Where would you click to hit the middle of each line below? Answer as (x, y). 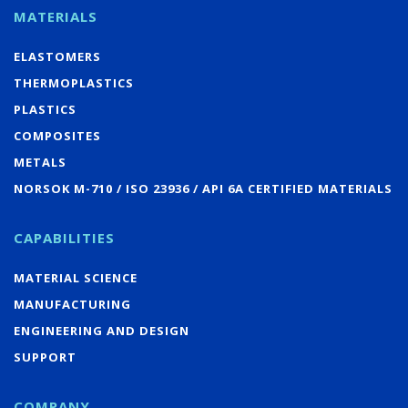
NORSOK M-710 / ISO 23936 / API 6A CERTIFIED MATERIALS (203, 188)
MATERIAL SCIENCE (76, 277)
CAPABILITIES (64, 237)
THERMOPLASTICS (74, 82)
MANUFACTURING (72, 304)
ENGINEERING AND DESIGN (102, 330)
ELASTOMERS (57, 56)
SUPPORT (45, 357)
